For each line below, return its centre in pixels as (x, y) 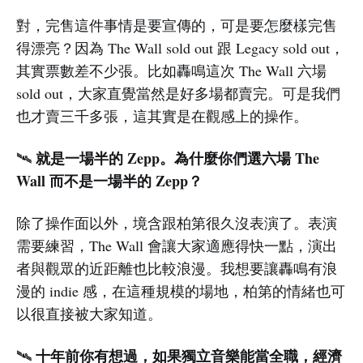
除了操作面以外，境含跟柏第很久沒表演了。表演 (177, 223)
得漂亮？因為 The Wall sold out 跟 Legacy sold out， (180, 48)
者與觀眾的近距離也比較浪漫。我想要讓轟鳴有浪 (177, 269)
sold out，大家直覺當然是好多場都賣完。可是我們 (178, 94)
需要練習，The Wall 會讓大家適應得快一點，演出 (177, 246)
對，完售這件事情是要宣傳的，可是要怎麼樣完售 (177, 26)
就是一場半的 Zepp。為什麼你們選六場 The (175, 158)
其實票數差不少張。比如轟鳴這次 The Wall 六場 (171, 71)
